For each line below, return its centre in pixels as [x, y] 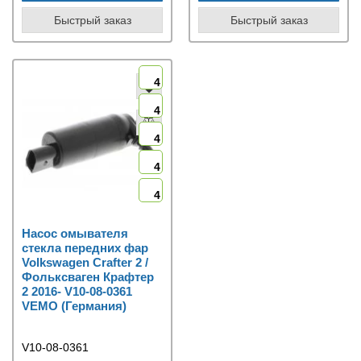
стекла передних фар [85, 247]
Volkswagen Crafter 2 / [85, 262]
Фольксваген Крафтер [88, 276]
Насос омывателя [75, 233]
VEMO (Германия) [74, 305]
